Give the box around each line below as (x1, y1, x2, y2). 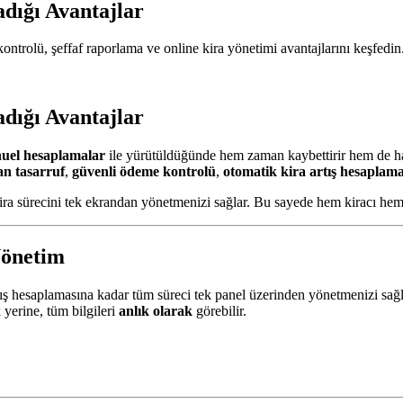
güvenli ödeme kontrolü (72, 164, 216, 180)
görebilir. (193, 303, 246, 319)
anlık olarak (119, 303, 193, 319)
